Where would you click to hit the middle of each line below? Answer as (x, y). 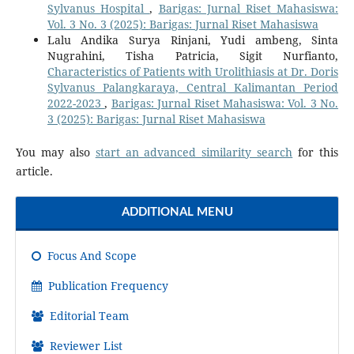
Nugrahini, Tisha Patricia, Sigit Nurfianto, (193, 56)
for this (316, 153)
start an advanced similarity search (194, 153)
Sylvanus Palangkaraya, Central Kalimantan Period (193, 88)
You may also (55, 153)
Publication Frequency (106, 286)
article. (34, 171)
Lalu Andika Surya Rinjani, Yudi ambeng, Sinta (193, 40)
